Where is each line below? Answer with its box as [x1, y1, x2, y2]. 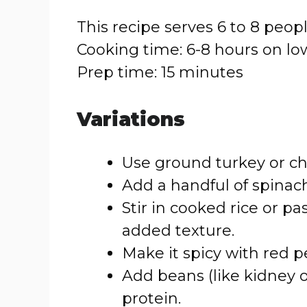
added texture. [122, 221, 234, 240]
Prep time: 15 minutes [77, 63, 243, 82]
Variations [77, 108, 185, 131]
